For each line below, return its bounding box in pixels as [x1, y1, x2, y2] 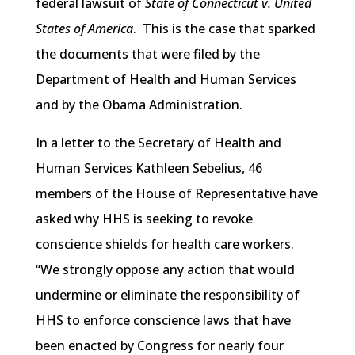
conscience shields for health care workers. [35, 235, 297, 254]
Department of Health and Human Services [35, 71, 296, 89]
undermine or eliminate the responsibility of [35, 286, 300, 304]
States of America [35, 20, 133, 38]
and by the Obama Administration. [35, 96, 246, 114]
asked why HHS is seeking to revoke [35, 210, 253, 228]
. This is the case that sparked [132, 20, 315, 38]
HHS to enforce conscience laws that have [35, 311, 291, 330]
